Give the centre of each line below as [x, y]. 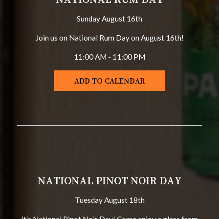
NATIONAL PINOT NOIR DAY [109, 180]
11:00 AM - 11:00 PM [109, 57]
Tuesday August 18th [109, 200]
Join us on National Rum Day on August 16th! [109, 38]
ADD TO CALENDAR [109, 81]
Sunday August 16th [109, 19]
